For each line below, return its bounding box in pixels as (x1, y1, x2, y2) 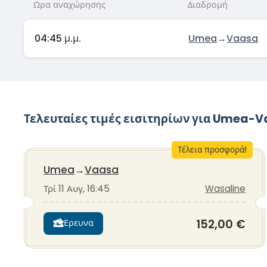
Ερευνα (64, 217, 94, 229)
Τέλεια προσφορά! (177, 144, 247, 156)
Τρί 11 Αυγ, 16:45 (44, 182, 110, 195)
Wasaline (205, 182, 246, 195)
